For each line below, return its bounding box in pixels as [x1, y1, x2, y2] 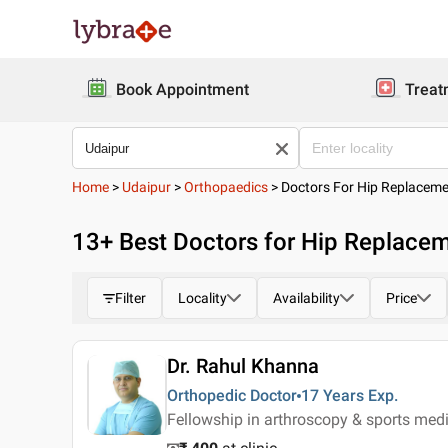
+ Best [100, 228, 173, 256]
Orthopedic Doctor [167, 386, 297, 405]
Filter [115, 290, 146, 306]
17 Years [301, 386, 364, 405]
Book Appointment [116, 80, 249, 99]
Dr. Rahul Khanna [167, 354, 319, 378]
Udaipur [122, 179, 171, 195]
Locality [178, 290, 227, 306]
